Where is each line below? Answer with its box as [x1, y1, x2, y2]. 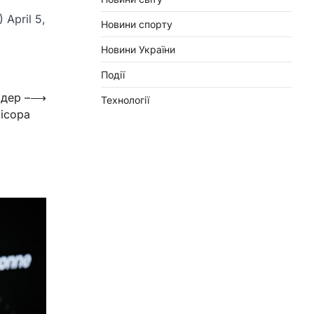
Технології [101, 93, 149, 106]
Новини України [101, 43, 175, 55]
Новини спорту [101, 18, 172, 30]
